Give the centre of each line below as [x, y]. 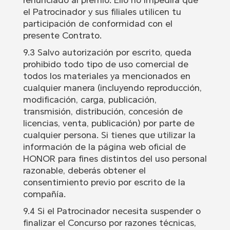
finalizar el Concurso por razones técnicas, [109, 223]
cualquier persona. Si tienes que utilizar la [109, 135]
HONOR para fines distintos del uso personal [115, 159]
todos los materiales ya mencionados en [107, 76]
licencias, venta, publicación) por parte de [109, 123]
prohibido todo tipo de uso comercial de [106, 64]
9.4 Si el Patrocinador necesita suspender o [112, 211]
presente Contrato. [62, 36]
